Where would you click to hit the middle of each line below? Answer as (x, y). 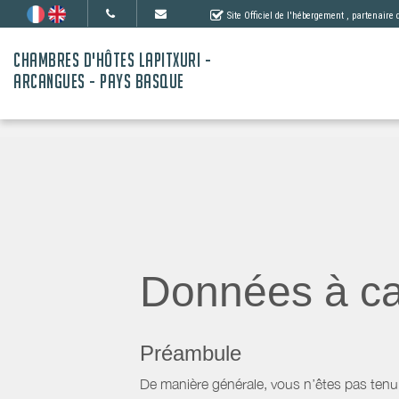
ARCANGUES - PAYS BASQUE (99, 81)
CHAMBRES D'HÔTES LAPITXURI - (112, 60)
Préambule (191, 353)
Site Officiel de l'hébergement (285, 15)
